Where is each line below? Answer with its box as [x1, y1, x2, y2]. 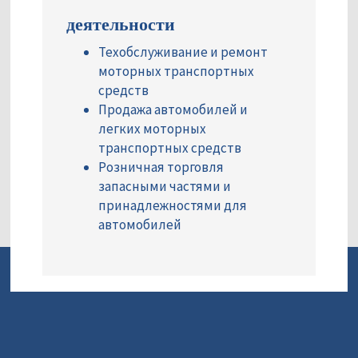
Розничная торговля [98, 158, 224, 177]
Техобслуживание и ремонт [98, 43, 268, 62]
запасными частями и [98, 177, 231, 196]
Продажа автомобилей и [98, 101, 248, 119]
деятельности [66, 11, 175, 36]
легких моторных [98, 120, 206, 138]
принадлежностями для [98, 197, 247, 215]
